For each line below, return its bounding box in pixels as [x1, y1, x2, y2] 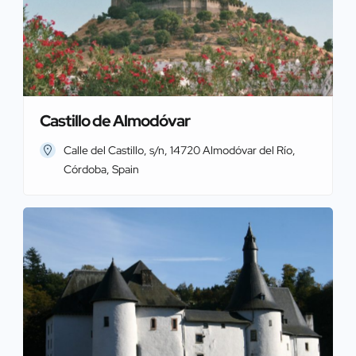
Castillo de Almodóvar [40, 110, 190, 131]
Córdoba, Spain [64, 161, 139, 176]
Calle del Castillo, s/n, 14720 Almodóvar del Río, [64, 142, 296, 157]
